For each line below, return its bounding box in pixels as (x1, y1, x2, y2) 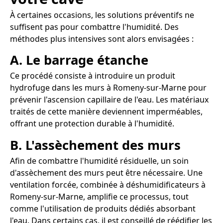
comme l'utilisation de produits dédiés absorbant (10, 203, 196, 215)
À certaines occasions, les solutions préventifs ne (10, 9, 194, 20)
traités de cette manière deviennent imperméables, (10, 106, 203, 117)
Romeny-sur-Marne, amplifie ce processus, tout (10, 191, 189, 203)
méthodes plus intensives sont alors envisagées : (10, 33, 194, 44)
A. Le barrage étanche (10, 51, 148, 69)
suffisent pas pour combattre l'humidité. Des (10, 21, 179, 32)
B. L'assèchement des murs (10, 136, 181, 154)
